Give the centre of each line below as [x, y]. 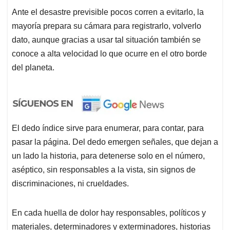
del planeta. [33, 68]
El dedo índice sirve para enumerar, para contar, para [108, 128]
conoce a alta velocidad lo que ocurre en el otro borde [109, 54]
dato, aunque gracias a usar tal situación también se [106, 40]
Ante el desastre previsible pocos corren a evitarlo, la [108, 12]
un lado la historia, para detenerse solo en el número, [108, 156]
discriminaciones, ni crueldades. [70, 184]
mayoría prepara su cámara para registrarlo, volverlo [107, 26]
